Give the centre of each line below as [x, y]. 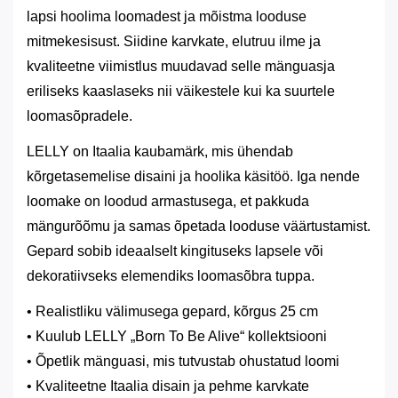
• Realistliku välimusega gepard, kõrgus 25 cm [172, 311]
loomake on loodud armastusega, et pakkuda [168, 201]
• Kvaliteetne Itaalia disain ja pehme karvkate [168, 386]
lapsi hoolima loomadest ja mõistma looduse [167, 16]
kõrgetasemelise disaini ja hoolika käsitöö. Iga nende [193, 176]
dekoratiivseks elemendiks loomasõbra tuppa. [171, 276]
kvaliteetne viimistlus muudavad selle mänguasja [181, 66]
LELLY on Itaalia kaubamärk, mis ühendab [160, 151]
